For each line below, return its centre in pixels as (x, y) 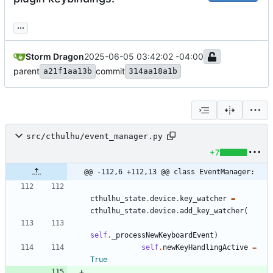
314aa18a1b (153, 71)
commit (110, 71)
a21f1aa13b (68, 71)
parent (27, 71)
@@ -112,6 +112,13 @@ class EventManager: (169, 172)
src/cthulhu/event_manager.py (94, 136)
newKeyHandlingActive (205, 248)
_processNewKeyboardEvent (163, 236)
